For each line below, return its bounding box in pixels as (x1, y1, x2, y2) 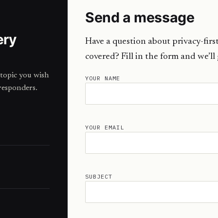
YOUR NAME (85, 74, 120, 82)
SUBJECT (85, 173, 112, 180)
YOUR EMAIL (85, 124, 124, 131)
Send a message (85, 9, 195, 26)
